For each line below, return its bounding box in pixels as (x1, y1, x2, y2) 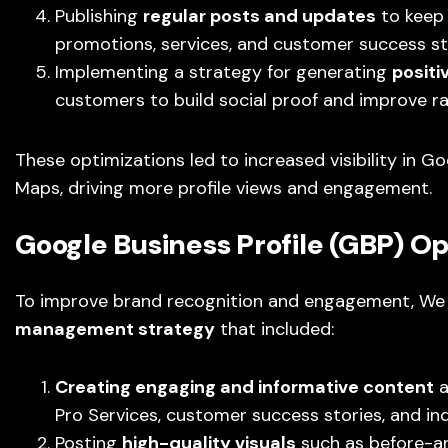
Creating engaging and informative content (55, 375, 434, 399)
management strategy (15, 317, 215, 341)
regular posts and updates (143, 4, 376, 28)
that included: (215, 317, 334, 341)
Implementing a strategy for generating (55, 60, 392, 84)
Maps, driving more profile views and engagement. (15, 176, 432, 200)
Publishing (55, 4, 143, 28)
